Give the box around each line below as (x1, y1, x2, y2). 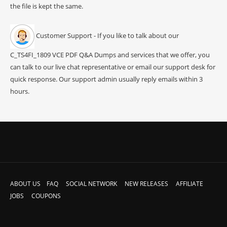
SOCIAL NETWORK (66, 179, 117, 188)
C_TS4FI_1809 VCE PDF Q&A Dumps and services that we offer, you (10, 50, 210, 59)
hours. (10, 86, 29, 96)
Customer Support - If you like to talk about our (34, 31, 179, 41)
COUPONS (31, 191, 61, 200)
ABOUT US (10, 179, 41, 188)
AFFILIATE (176, 179, 203, 188)
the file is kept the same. (10, 1, 83, 11)
